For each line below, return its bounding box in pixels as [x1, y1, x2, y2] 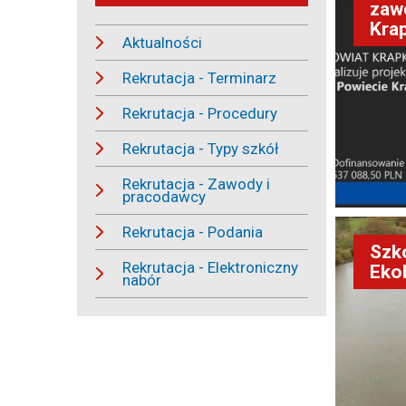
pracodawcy [121, 188, 206, 206]
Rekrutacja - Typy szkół [121, 140, 279, 158]
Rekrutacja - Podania [121, 223, 263, 241]
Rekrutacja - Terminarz [121, 69, 276, 87]
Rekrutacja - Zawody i [121, 175, 270, 193]
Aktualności [121, 34, 202, 52]
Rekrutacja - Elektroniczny [121, 258, 298, 276]
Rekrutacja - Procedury [121, 104, 277, 122]
